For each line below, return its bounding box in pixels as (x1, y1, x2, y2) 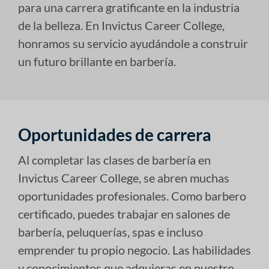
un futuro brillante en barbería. (18, 53, 176, 68)
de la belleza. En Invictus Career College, (18, 17, 225, 32)
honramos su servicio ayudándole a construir (18, 35, 248, 50)
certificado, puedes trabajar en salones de (18, 206, 230, 221)
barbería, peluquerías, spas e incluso (18, 224, 203, 239)
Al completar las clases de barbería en (18, 152, 211, 167)
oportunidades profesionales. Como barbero (18, 188, 246, 203)
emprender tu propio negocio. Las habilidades (18, 242, 251, 257)
